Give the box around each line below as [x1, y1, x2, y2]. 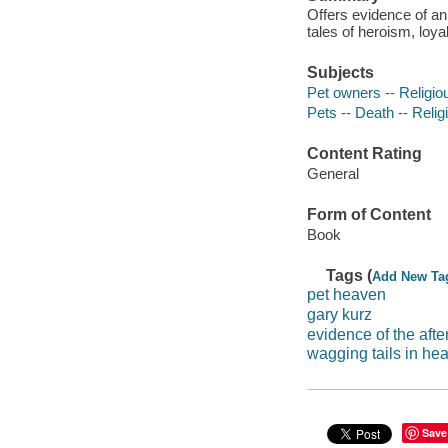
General [306, 164, 359, 182]
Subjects [306, 64, 374, 82]
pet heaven [306, 286, 386, 304]
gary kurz [306, 306, 372, 324]
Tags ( [326, 266, 373, 284]
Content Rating [306, 145, 422, 163]
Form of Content [306, 206, 431, 224]
